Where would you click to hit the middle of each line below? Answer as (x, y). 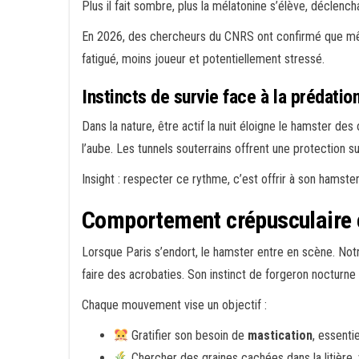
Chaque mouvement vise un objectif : (174, 305)
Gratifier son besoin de (188, 335)
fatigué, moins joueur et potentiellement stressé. (203, 59)
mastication (280, 335)
